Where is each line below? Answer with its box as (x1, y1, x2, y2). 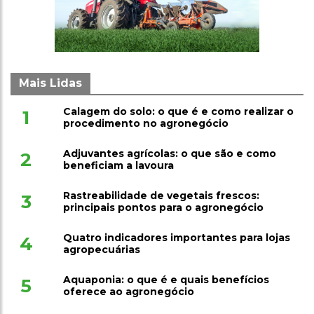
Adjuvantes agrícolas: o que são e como (62, 147, 276, 161)
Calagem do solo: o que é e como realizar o (62, 105, 294, 118)
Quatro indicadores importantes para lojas (62, 231, 290, 245)
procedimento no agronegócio (62, 117, 228, 130)
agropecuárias (62, 243, 140, 257)
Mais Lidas (19, 76, 82, 90)
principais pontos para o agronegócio (62, 201, 264, 214)
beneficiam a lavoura (62, 159, 174, 172)
